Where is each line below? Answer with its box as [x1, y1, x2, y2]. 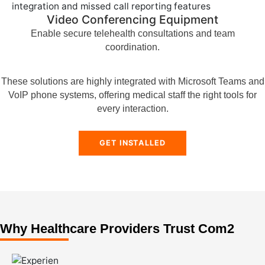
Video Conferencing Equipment [47, 12, 218, 27]
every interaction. [96, 104, 169, 114]
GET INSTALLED [99, 138, 166, 147]
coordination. [105, 41, 160, 52]
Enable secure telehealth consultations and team [30, 28, 235, 38]
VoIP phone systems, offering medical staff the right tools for [8, 90, 257, 101]
